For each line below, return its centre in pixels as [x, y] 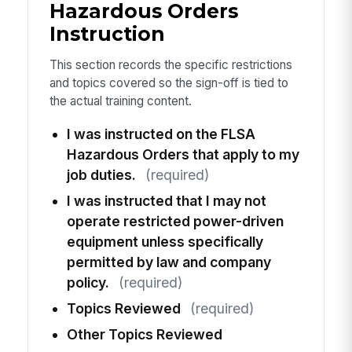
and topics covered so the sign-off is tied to [169, 83]
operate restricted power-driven [175, 221]
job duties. [101, 174]
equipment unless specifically [165, 241]
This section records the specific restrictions [170, 65]
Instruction [107, 33]
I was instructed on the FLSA [161, 134]
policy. [88, 282]
